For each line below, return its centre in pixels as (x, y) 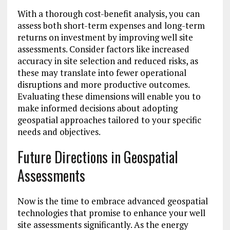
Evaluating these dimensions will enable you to (109, 97)
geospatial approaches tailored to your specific (109, 120)
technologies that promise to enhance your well (111, 213)
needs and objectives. (59, 132)
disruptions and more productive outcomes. (103, 85)
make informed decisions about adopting (97, 108)
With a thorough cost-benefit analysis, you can (108, 14)
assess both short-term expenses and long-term (111, 26)
